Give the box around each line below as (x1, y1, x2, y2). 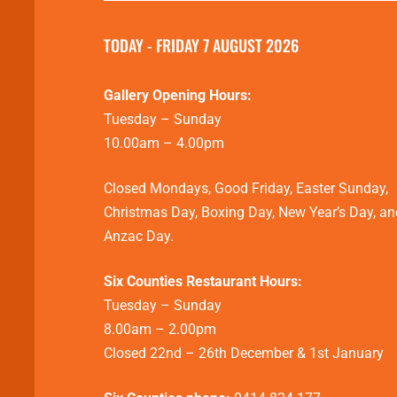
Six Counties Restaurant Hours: (104, 273, 302, 291)
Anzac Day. (104, 228, 174, 245)
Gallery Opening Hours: (104, 87, 252, 105)
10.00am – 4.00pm (104, 135, 224, 152)
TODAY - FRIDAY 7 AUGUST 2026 (104, 34, 299, 58)
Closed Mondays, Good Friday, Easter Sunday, (104, 180, 388, 198)
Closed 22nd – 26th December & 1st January (104, 345, 384, 362)
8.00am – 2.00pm (104, 321, 216, 339)
